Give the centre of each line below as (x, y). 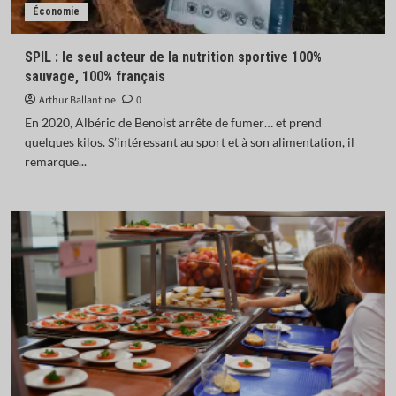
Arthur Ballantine (77, 100)
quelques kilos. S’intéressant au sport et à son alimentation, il (189, 142)
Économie (56, 11)
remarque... (55, 161)
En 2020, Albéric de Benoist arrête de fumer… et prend (173, 122)
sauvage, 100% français (95, 76)
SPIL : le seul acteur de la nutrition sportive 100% (173, 57)
